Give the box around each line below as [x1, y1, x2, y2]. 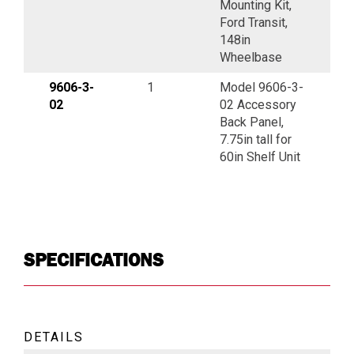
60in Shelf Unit [220, 149, 300, 164]
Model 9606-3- [220, 79, 303, 95]
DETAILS [24, 329, 84, 345]
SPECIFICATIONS [24, 248, 164, 270]
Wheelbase [220, 49, 282, 65]
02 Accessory [220, 96, 296, 112]
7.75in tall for [220, 131, 292, 147]
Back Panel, [220, 114, 284, 130]
